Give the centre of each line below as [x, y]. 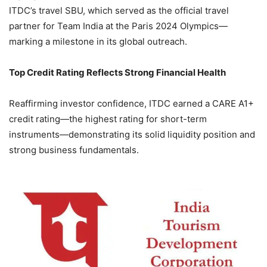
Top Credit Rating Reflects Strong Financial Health [117, 72]
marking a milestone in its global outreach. [98, 41]
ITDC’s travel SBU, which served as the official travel [119, 10]
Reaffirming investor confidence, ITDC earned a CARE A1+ [131, 103]
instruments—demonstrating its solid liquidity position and [132, 134]
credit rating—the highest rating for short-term [108, 119]
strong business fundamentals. [74, 150]
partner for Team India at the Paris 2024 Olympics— [118, 26]
